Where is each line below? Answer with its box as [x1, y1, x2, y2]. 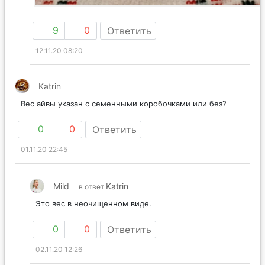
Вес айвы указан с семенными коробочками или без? [21, 111, 227, 121]
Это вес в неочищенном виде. [35, 211, 151, 221]
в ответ [79, 195, 106, 204]
